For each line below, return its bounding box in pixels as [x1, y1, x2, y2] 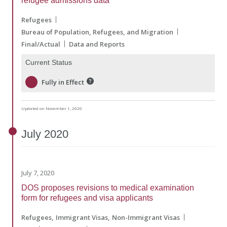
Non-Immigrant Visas [112, 212, 180, 222]
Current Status [25, 58, 72, 66]
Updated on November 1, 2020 [21, 105, 82, 111]
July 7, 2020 [21, 168, 54, 177]
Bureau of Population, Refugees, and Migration [21, 27, 173, 36]
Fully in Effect [42, 78, 84, 87]
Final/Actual [21, 39, 60, 49]
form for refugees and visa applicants [21, 193, 153, 202]
